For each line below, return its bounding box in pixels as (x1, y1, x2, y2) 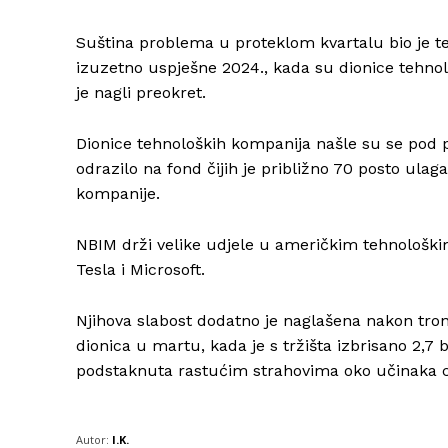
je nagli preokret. (76, 83, 206, 103)
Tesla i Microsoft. (76, 260, 205, 280)
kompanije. (76, 184, 160, 204)
